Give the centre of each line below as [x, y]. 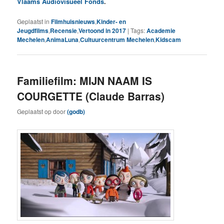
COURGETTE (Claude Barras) [91, 96]
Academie [161, 30]
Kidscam [168, 39]
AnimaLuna [62, 39]
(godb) [76, 112]
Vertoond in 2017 [102, 30]
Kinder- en [111, 21]
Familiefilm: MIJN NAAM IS [85, 80]
